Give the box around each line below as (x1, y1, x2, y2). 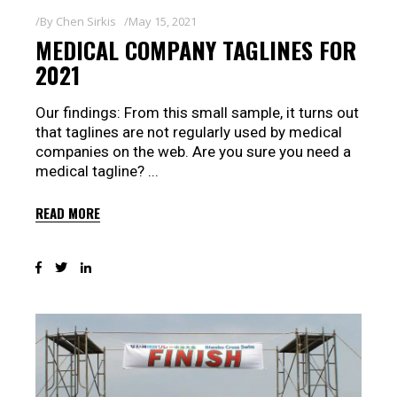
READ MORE (35, 203, 100, 223)
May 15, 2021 (128, 13, 197, 30)
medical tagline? (35, 162, 148, 181)
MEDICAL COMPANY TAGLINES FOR (35, 33, 356, 68)
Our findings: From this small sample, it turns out (35, 104, 359, 122)
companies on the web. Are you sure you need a (35, 143, 351, 161)
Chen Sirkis (56, 13, 116, 30)
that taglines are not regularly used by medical (35, 123, 342, 142)
